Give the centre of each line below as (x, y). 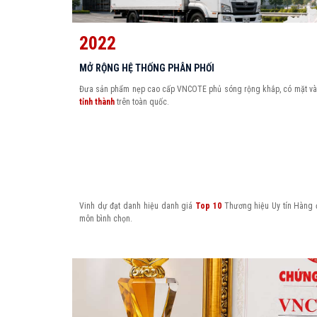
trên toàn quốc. (142, 102)
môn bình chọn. (106, 218)
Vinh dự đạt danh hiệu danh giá (138, 206)
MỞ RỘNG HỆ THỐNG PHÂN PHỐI (147, 68)
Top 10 (208, 206)
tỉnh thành (97, 102)
